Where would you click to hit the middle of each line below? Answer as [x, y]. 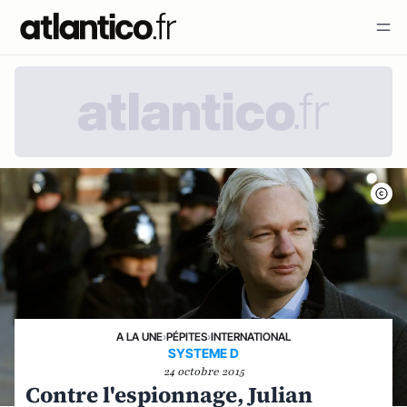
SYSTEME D [203, 353]
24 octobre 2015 [203, 372]
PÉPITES [187, 337]
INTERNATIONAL [251, 337]
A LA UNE [139, 337]
